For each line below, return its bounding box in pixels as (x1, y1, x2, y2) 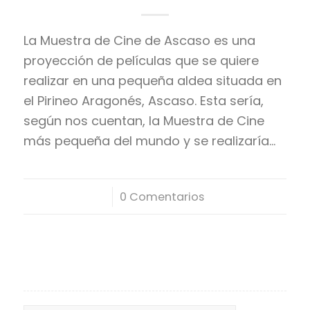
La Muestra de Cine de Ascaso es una (23, 31, 255, 49)
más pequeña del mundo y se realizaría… (23, 131, 275, 149)
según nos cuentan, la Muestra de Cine (23, 111, 264, 129)
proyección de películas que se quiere (23, 51, 259, 69)
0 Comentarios (120, 188, 205, 205)
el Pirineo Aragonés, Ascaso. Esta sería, (23, 91, 264, 109)
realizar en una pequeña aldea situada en (23, 71, 282, 89)
